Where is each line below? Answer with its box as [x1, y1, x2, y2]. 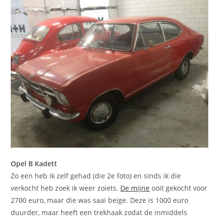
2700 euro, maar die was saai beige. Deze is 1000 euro [11, 196, 189, 205]
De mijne [120, 183, 150, 193]
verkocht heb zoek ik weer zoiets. [11, 183, 121, 193]
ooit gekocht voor [150, 183, 208, 193]
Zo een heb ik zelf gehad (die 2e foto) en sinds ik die [11, 171, 181, 181]
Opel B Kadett [11, 159, 58, 169]
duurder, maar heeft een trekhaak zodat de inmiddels [11, 208, 188, 218]
